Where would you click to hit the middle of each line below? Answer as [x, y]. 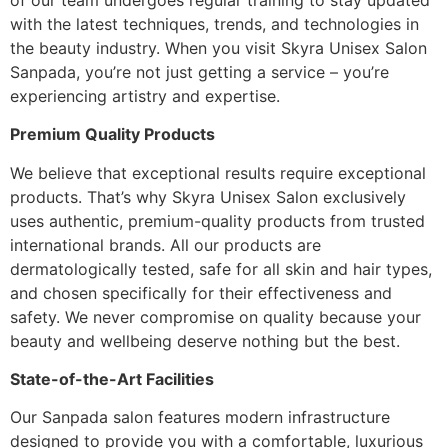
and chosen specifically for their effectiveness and [201, 292]
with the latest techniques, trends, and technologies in [214, 23]
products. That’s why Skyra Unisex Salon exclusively [208, 196]
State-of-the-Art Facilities [112, 379]
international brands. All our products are [165, 244]
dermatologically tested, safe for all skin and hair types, [221, 268]
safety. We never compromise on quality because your [215, 316]
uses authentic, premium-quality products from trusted [217, 220]
